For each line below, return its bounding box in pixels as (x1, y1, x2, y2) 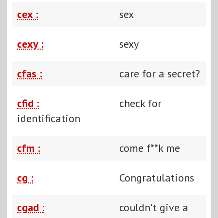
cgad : (17, 200, 44, 214)
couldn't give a (119, 200, 188, 214)
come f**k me (119, 141, 180, 155)
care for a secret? (119, 66, 200, 80)
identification (17, 111, 80, 125)
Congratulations (119, 170, 194, 184)
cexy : (17, 36, 43, 51)
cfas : (17, 66, 42, 80)
